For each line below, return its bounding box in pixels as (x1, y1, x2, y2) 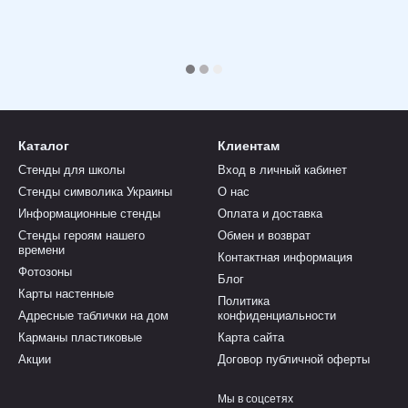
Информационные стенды (18, 207, 160, 220)
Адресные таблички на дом (18, 309, 168, 322)
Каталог (18, 138, 69, 153)
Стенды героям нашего (18, 229, 145, 242)
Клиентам (218, 138, 280, 153)
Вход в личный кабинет (218, 163, 347, 177)
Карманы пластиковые (18, 331, 142, 344)
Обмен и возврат (218, 229, 311, 242)
